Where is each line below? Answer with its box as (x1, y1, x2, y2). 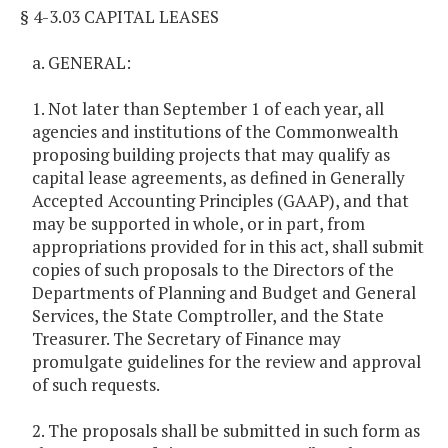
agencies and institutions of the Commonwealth (32, 120, 398, 144)
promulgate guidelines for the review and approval (32, 350, 421, 374)
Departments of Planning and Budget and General (32, 281, 416, 305)
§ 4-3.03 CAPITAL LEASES (20, 5, 219, 29)
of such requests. (32, 373, 160, 397)
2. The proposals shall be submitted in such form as (32, 419, 420, 443)
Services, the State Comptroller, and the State (32, 304, 384, 328)
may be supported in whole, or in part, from (32, 212, 365, 236)
